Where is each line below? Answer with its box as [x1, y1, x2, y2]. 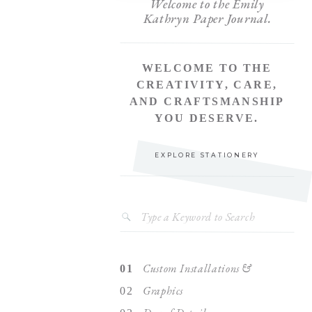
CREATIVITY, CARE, [136, 79, 278, 91]
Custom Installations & [143, 261, 252, 276]
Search [140, 208, 170, 220]
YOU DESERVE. [155, 112, 259, 124]
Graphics [143, 283, 184, 298]
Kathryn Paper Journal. [143, 10, 272, 26]
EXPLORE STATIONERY [155, 151, 259, 159]
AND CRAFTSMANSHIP [129, 95, 285, 107]
